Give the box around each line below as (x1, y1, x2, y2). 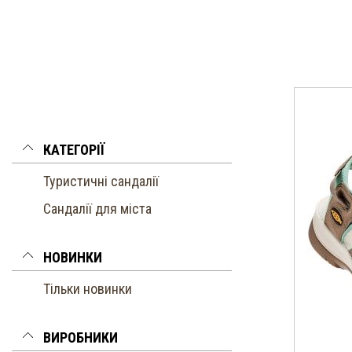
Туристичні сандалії (43, 173, 159, 189)
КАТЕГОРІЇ (43, 141, 104, 158)
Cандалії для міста (43, 200, 152, 217)
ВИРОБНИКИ (43, 329, 118, 346)
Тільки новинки (43, 280, 132, 297)
